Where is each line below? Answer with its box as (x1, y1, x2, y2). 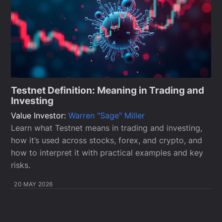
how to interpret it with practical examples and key (11, 148, 204, 158)
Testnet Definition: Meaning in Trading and (11, 84, 205, 96)
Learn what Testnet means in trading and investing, (11, 123, 203, 133)
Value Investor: (11, 111, 69, 121)
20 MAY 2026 (14, 180, 53, 188)
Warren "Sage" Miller (68, 111, 145, 121)
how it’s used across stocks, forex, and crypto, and (11, 135, 203, 146)
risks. (11, 160, 31, 170)
